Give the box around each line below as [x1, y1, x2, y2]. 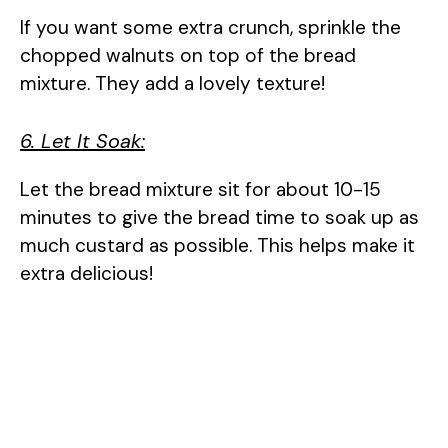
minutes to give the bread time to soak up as [20, 205, 419, 231]
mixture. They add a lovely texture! [20, 70, 325, 96]
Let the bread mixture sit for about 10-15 [20, 177, 381, 203]
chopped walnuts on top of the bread [20, 42, 356, 68]
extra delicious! [20, 261, 153, 287]
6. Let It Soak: [20, 128, 145, 155]
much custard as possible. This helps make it [20, 233, 415, 259]
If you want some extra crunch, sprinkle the [20, 14, 401, 40]
